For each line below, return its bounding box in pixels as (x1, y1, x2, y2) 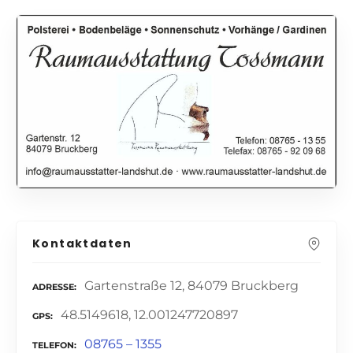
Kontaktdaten (32, 236, 132, 252)
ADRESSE (32, 281, 74, 293)
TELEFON (32, 339, 74, 351)
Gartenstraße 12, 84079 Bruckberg (84, 278, 299, 294)
